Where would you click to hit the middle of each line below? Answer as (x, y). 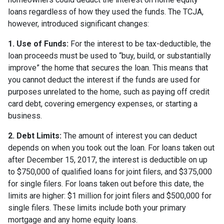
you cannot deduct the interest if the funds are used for (104, 79)
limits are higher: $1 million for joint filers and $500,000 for (110, 195)
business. (25, 115)
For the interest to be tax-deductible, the (140, 43)
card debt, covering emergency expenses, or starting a (103, 103)
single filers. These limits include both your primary (97, 207)
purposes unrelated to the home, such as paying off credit (109, 91)
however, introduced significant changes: (78, 23)
